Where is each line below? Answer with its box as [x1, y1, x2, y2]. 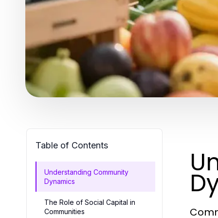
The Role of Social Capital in [44, 198, 135, 206]
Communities [44, 207, 85, 216]
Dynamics [44, 177, 75, 185]
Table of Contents [36, 140, 108, 150]
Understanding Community [44, 168, 128, 176]
